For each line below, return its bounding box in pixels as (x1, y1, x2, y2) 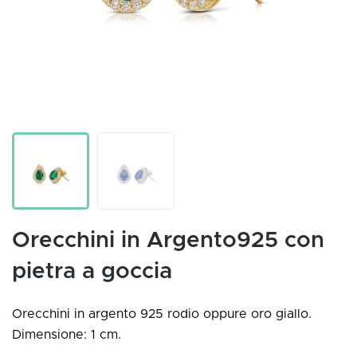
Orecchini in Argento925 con (12, 229, 324, 252)
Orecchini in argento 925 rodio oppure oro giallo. (12, 308, 312, 320)
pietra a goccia (12, 261, 172, 283)
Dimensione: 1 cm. (12, 328, 121, 341)
